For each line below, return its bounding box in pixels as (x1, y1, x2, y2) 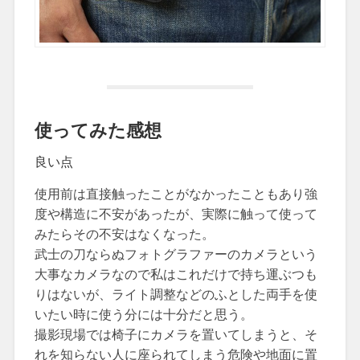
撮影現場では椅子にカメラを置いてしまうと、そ (34, 326, 317, 342)
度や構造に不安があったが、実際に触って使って (34, 206, 317, 222)
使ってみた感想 (34, 117, 162, 141)
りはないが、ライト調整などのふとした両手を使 (34, 286, 317, 302)
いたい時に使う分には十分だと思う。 (34, 306, 253, 322)
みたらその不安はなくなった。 (34, 226, 215, 242)
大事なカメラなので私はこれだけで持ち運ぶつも (34, 266, 317, 282)
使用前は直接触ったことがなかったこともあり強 (34, 186, 317, 202)
